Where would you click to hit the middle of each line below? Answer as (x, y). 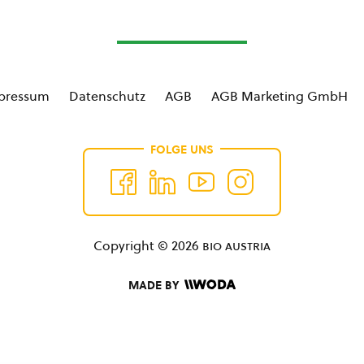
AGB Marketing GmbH (279, 96)
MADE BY (154, 286)
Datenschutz (107, 96)
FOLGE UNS (182, 150)
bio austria (236, 246)
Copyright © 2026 (148, 246)
